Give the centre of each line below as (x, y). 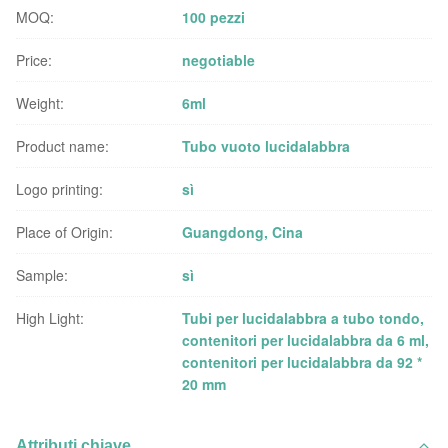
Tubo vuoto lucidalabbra (266, 146)
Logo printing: (59, 189)
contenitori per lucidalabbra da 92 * (302, 362)
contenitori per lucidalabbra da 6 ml (304, 340)
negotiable (219, 60)
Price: (34, 60)
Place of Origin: (64, 232)
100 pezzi (214, 17)
